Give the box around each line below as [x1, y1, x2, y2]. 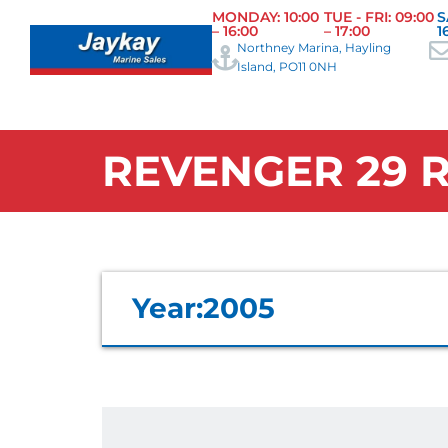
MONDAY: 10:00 [212, 8, 320, 26]
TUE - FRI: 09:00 [323, 8, 434, 26]
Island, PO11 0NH [237, 59, 338, 74]
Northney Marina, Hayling [237, 40, 392, 55]
